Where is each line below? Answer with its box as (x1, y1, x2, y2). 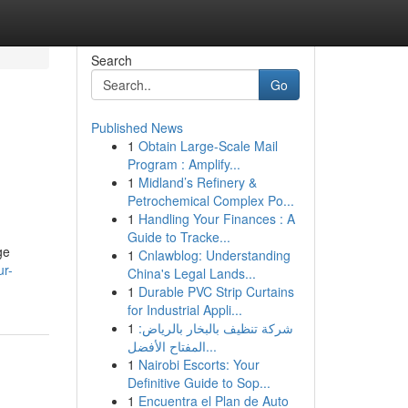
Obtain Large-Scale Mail (138, 137, 278, 155)
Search (90, 51, 132, 69)
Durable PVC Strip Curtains (138, 282, 294, 301)
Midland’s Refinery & (138, 173, 257, 191)
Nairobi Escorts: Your (138, 355, 260, 373)
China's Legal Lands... (127, 264, 256, 282)
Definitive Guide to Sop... (127, 373, 270, 392)
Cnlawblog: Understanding (138, 246, 291, 264)
